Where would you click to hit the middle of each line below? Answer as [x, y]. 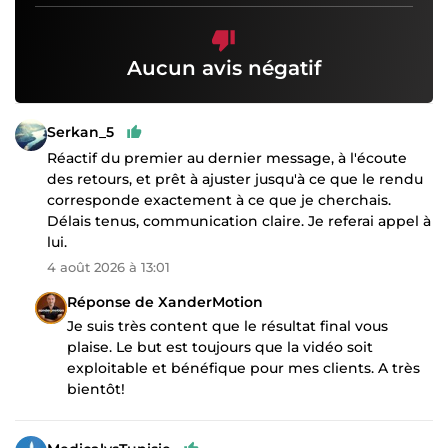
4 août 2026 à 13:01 [108, 267]
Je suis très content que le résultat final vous [227, 326]
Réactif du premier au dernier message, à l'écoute [227, 158]
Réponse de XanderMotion [165, 302]
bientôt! [96, 389]
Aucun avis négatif [224, 68]
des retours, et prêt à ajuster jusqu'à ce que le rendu [235, 179]
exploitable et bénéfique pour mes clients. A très [243, 368]
